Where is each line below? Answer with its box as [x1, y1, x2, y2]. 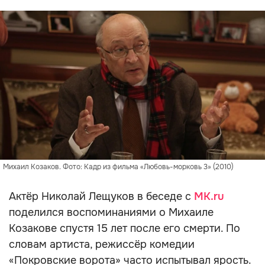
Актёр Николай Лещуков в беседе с [9, 190, 194, 203]
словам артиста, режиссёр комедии [9, 238, 195, 251]
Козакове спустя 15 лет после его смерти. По [9, 222, 240, 235]
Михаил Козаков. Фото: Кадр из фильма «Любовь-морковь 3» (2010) [3, 162, 234, 172]
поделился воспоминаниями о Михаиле [9, 206, 214, 219]
